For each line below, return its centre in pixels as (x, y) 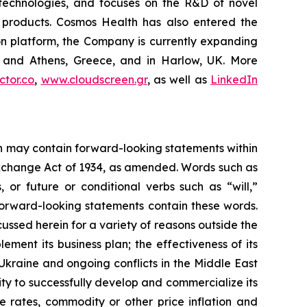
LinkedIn (234, 79)
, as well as (179, 79)
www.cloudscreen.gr (94, 79)
